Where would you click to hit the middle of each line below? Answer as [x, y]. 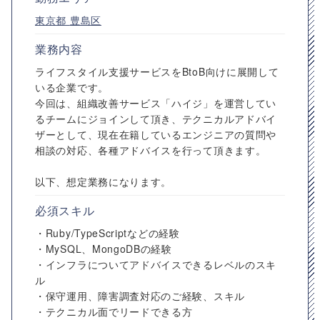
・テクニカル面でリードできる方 [114, 311]
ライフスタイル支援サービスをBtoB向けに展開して [157, 71]
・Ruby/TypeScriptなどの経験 [107, 233]
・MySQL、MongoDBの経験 [104, 249]
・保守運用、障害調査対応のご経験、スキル [140, 296]
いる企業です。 [72, 87]
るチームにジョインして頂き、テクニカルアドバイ [156, 119]
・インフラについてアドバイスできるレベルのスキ [156, 264]
